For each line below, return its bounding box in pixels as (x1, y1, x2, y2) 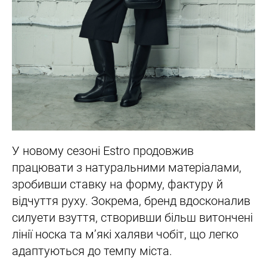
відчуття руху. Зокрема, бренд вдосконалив (12, 193, 250, 208)
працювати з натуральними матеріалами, (12, 160, 241, 175)
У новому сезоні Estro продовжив (12, 143, 194, 158)
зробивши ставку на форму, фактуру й (12, 176, 223, 191)
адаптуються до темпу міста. (12, 243, 172, 258)
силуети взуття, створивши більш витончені (12, 210, 253, 225)
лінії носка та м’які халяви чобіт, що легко (12, 226, 238, 241)
